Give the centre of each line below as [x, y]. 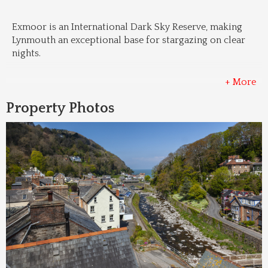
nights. [26, 53]
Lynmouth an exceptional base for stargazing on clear [129, 40]
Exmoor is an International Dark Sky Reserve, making [127, 27]
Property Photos [60, 108]
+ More [240, 82]
